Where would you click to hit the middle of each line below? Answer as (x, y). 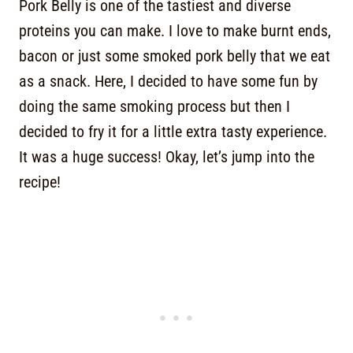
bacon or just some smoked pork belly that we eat (175, 56)
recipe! (40, 182)
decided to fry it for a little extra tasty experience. (173, 132)
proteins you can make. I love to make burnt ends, (175, 31)
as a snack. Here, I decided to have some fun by (168, 81)
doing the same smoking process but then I (154, 106)
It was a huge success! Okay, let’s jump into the (167, 157)
